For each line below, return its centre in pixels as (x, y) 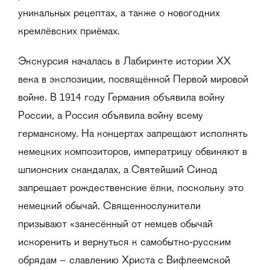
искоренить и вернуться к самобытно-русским (124, 243)
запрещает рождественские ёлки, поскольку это (131, 188)
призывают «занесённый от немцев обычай (115, 224)
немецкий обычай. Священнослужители (109, 206)
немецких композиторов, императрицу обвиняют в (133, 152)
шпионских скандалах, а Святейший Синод (118, 170)
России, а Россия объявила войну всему (111, 116)
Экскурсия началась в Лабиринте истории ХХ (124, 62)
